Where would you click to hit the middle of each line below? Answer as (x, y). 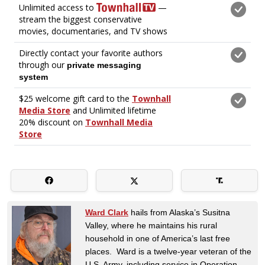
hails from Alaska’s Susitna (179, 212)
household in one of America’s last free (158, 238)
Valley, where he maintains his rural (151, 225)
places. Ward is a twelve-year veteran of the (168, 251)
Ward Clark (107, 212)
